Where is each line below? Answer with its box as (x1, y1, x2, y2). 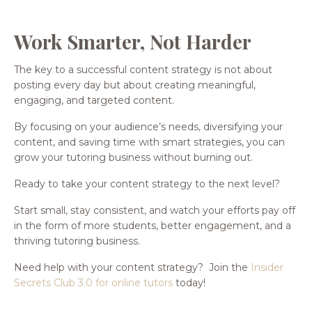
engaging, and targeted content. (14, 93, 174, 107)
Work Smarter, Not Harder (14, 28, 251, 54)
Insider (251, 260, 283, 274)
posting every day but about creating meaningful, (14, 78, 256, 91)
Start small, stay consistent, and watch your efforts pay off (14, 203, 295, 217)
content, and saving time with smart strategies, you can (14, 135, 285, 148)
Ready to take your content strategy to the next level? (14, 177, 280, 190)
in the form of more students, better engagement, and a (14, 219, 291, 232)
